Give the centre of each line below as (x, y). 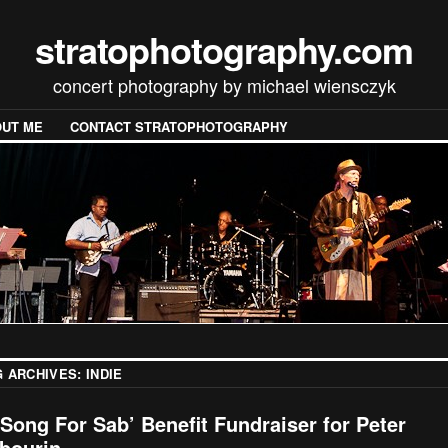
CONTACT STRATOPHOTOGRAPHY (179, 127)
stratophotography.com (224, 49)
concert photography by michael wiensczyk (224, 85)
